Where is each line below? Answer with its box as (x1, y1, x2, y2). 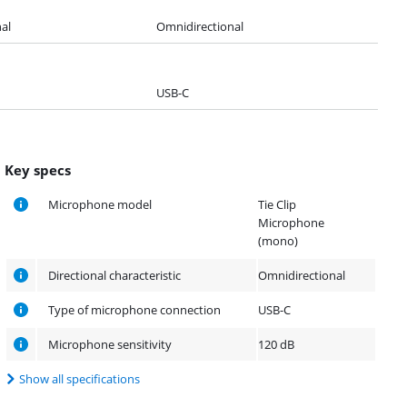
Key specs (5, 160, 72, 179)
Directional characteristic (48, 266, 182, 283)
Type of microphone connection (48, 301, 222, 318)
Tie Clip (258, 195, 297, 213)
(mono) (258, 232, 299, 249)
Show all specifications (19, 370, 141, 387)
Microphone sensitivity (48, 335, 173, 352)
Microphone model (48, 195, 153, 213)
